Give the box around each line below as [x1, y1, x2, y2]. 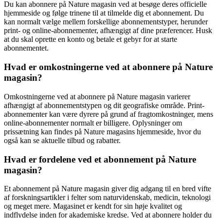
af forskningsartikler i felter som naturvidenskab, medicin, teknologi [4, 193, 211, 202]
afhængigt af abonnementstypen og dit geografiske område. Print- [4, 101, 204, 109]
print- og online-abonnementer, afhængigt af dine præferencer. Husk [4, 26, 212, 35]
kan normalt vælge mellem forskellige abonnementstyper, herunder [4, 18, 208, 26]
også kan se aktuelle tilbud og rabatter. [4, 136, 121, 145]
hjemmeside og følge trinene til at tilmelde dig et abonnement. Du [4, 9, 204, 18]
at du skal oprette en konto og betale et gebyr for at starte [4, 35, 177, 44]
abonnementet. [4, 44, 49, 53]
